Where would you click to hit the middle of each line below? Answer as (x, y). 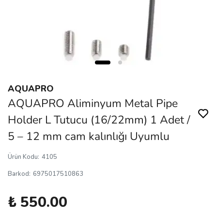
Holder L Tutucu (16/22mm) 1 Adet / (99, 120)
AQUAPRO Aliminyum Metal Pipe (93, 103)
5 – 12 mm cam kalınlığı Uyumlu (89, 136)
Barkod (18, 174)
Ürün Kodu (23, 157)
